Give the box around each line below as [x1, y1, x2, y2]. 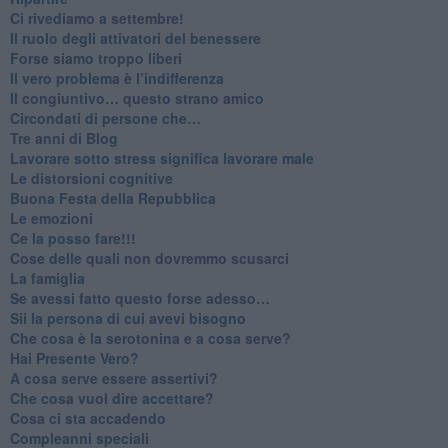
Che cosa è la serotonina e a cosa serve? [9, 327, 291, 348]
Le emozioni [9, 207, 93, 228]
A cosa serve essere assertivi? [9, 367, 218, 388]
